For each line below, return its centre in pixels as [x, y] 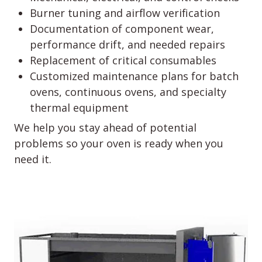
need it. [33, 159]
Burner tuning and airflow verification [125, 13]
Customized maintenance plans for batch [134, 76]
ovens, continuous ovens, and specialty [128, 92]
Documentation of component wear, [122, 28]
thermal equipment [79, 107]
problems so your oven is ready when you [119, 144]
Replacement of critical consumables [123, 60]
